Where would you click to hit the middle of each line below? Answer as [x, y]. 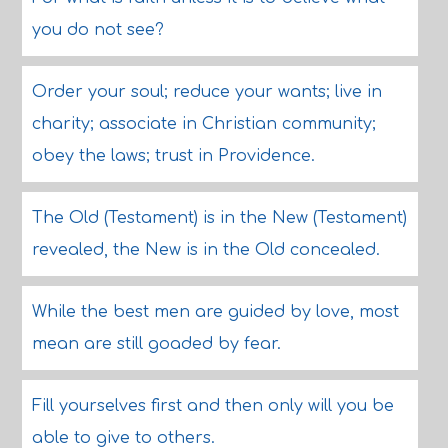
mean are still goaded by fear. [156, 344]
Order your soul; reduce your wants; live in [206, 92]
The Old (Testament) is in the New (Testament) [219, 218]
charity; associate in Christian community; [203, 124]
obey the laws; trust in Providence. [173, 156]
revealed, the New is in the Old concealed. [205, 250]
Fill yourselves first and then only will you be [212, 406]
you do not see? [97, 30]
